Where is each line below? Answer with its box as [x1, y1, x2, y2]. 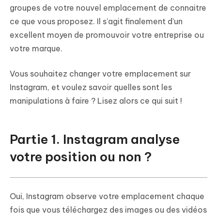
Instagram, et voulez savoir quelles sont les [10, 82, 172, 93]
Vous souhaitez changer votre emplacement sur [10, 69, 191, 79]
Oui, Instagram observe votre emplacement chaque [10, 191, 204, 201]
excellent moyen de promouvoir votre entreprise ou [10, 30, 204, 40]
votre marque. [10, 44, 62, 54]
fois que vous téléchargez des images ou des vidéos [10, 205, 207, 215]
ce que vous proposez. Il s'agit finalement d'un [10, 16, 183, 27]
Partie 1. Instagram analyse [10, 131, 180, 148]
